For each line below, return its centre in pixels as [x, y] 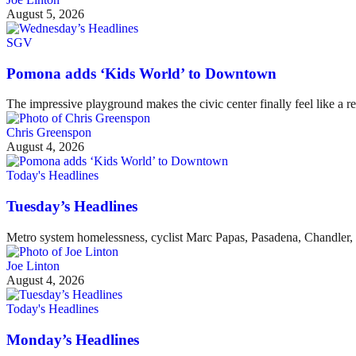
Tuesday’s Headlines [72, 207]
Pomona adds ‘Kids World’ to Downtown [141, 73]
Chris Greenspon [49, 133]
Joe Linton [33, 265]
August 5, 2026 [45, 14]
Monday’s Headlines [73, 339]
